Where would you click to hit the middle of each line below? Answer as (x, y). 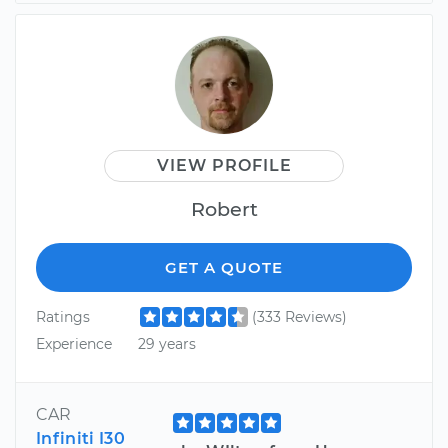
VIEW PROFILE (224, 165)
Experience (74, 344)
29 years (166, 344)
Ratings (63, 316)
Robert (224, 208)
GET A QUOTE (224, 267)
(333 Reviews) (299, 316)
